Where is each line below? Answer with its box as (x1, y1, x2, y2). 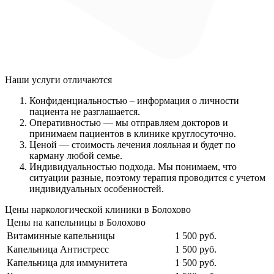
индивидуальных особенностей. (29, 183, 164, 194)
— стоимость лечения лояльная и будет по (57, 139, 235, 150)
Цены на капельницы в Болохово (7, 217, 146, 228)
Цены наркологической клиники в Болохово (5, 204, 191, 215)
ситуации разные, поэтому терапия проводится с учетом (29, 172, 265, 183)
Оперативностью (29, 117, 103, 128)
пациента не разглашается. (29, 106, 140, 117)
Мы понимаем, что (158, 161, 237, 172)
